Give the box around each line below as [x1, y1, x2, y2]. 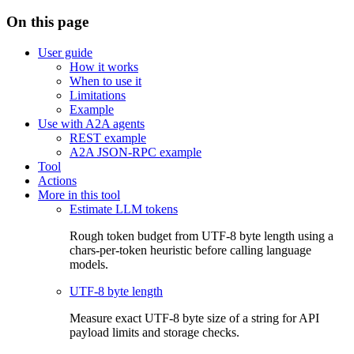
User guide [38, 46, 92, 60]
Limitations [70, 88, 126, 103]
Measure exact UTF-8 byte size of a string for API [70, 311, 319, 326]
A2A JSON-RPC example [70, 145, 201, 160]
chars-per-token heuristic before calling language [70, 243, 311, 258]
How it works [70, 60, 138, 74]
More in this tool [38, 188, 120, 202]
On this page [6, 13, 88, 31]
